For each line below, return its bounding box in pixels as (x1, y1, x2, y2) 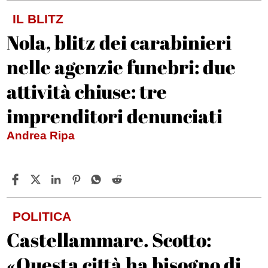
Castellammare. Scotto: (7, 227, 212, 253)
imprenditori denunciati (7, 103, 223, 129)
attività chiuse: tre (7, 78, 167, 105)
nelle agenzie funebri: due (7, 54, 236, 80)
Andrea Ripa (7, 129, 75, 142)
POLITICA (13, 209, 72, 224)
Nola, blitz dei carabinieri (7, 29, 232, 56)
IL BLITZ (13, 12, 64, 26)
